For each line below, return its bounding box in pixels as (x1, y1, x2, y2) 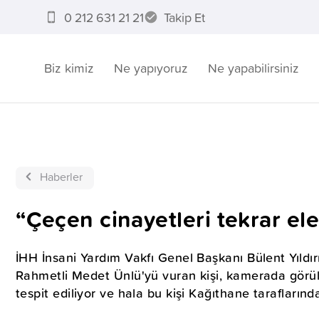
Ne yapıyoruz (114, 59, 188, 77)
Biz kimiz (44, 59, 94, 77)
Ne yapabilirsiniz (208, 59, 299, 77)
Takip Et (163, 8, 205, 26)
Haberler (40, 169, 83, 184)
